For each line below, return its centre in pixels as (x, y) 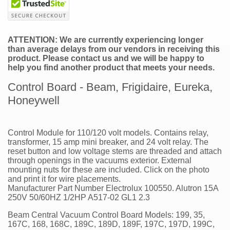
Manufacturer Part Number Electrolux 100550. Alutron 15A (113, 188)
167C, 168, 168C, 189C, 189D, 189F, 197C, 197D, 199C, (111, 224)
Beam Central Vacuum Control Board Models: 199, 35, (106, 215)
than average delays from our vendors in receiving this (114, 49)
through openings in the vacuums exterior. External (100, 160)
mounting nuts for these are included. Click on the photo (109, 169)
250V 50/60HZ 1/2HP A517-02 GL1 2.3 (79, 197)
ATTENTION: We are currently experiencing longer (106, 40)
